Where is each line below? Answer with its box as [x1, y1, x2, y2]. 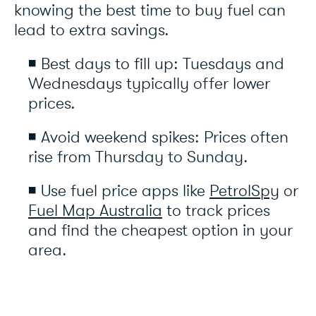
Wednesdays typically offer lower [28, 75, 270, 94]
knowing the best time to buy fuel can [14, 1, 286, 20]
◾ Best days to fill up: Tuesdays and [28, 55, 284, 74]
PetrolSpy [209, 182, 279, 201]
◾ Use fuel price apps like [28, 182, 209, 201]
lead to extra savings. [14, 21, 174, 40]
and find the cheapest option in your [28, 221, 293, 241]
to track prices [162, 202, 270, 221]
